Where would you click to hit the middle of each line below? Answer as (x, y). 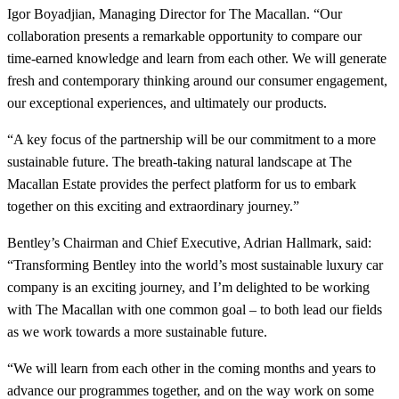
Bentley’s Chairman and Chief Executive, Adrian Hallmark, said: (189, 243)
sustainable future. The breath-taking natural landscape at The (179, 162)
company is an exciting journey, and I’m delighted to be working (188, 288)
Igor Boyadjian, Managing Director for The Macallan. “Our (175, 14)
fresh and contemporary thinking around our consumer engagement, (197, 81)
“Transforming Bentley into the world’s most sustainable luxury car (195, 265)
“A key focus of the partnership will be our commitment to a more (191, 140)
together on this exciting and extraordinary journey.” (153, 207)
